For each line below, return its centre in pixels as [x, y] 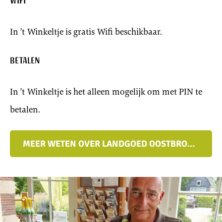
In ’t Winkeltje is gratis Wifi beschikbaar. [86, 31]
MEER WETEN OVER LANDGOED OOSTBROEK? [191, 143]
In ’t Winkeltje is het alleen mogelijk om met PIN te [106, 91]
